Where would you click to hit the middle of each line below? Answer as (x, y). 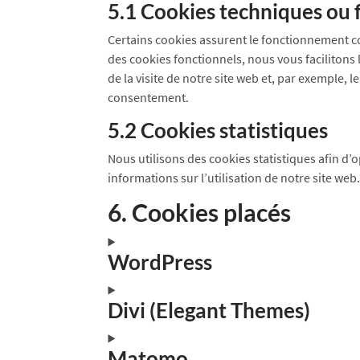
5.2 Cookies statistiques (218, 130)
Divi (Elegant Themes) (209, 310)
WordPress (160, 262)
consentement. (149, 97)
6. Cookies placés (200, 212)
